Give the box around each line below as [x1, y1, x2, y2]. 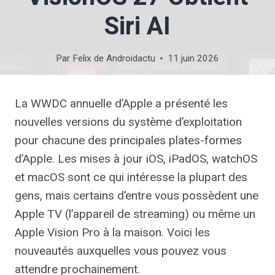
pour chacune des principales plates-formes [15, 133, 242, 148]
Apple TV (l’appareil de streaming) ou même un [15, 207, 255, 222]
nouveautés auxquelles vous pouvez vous [15, 244, 227, 258]
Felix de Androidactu [72, 53, 155, 64]
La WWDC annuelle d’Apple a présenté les [15, 96, 228, 111]
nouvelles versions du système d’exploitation [15, 115, 242, 130]
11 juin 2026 [167, 53, 219, 64]
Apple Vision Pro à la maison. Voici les [15, 225, 210, 240]
